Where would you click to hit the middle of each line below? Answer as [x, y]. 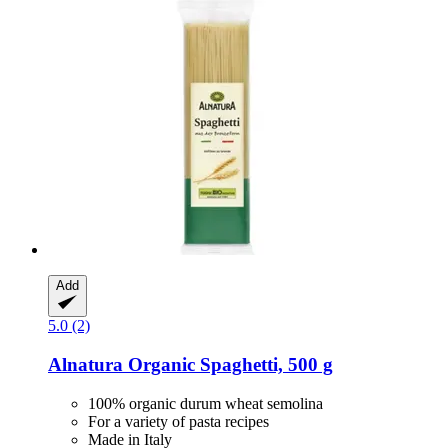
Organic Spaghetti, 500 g [228, 365]
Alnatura [85, 365]
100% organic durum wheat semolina [205, 403]
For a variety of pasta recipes [178, 421]
